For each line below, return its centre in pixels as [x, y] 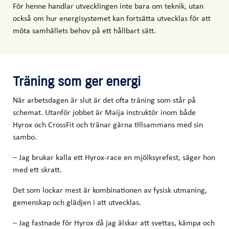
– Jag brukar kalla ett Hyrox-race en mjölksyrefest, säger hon [114, 157]
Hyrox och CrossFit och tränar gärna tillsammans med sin [108, 124]
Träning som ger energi [77, 81]
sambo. [25, 137]
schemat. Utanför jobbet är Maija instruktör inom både [104, 112]
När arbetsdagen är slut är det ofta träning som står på [104, 100]
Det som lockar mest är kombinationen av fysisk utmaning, [110, 190]
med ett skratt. [38, 169]
